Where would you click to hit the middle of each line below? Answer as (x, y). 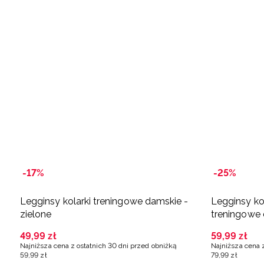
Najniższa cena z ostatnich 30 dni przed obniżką (99, 245)
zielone (36, 214)
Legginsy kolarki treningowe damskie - (104, 201)
